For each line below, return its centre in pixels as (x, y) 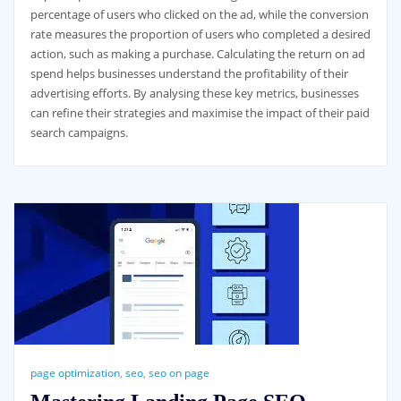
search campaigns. (79, 132)
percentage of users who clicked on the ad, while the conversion (199, 14)
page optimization (75, 372)
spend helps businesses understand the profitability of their (189, 73)
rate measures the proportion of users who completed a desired (200, 34)
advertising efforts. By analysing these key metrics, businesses (194, 93)
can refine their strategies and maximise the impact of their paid (200, 112)
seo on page (179, 372)
